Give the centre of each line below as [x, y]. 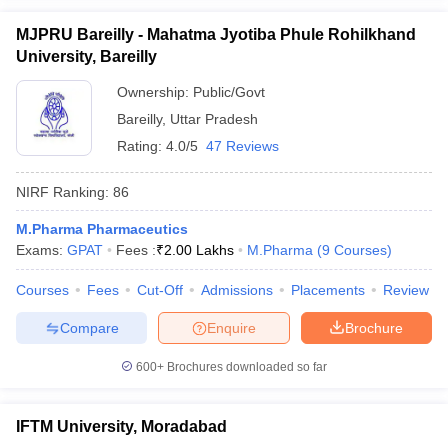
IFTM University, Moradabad [121, 426]
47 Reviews [242, 146]
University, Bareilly [86, 56]
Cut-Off [160, 290]
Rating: [141, 146]
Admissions [237, 290]
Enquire [231, 327]
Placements [328, 290]
